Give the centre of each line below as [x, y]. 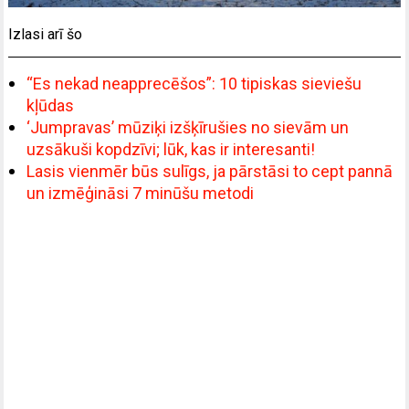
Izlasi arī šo [46, 35]
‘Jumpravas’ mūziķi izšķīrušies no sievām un [188, 128]
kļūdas [51, 106]
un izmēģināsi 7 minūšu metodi [141, 194]
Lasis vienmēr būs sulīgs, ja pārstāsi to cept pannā [210, 172]
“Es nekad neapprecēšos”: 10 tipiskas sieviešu [194, 84]
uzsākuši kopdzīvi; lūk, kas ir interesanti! [171, 150]
